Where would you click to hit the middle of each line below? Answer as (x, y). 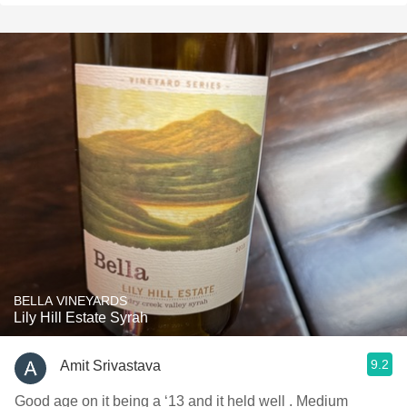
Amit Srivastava (110, 365)
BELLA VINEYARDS (70, 301)
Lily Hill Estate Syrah (81, 318)
